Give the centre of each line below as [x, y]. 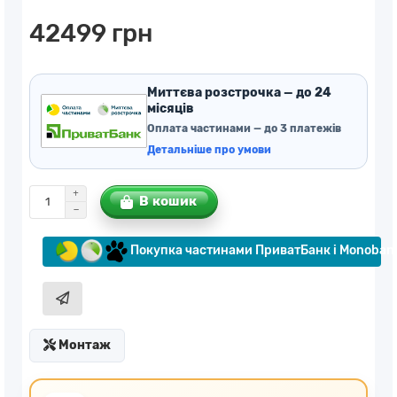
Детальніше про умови [209, 149]
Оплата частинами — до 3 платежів [244, 128]
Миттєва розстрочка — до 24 [239, 92]
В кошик [168, 202]
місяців [171, 108]
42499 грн [91, 33]
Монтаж [83, 345]
